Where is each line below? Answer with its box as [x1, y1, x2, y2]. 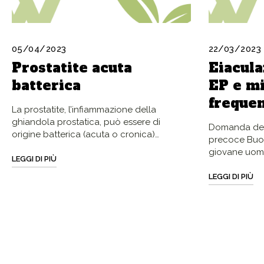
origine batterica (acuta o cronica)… [12, 128, 159, 140]
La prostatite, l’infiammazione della [12, 104, 156, 115]
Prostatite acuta [12, 58, 132, 77]
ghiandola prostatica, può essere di [12, 116, 160, 127]
